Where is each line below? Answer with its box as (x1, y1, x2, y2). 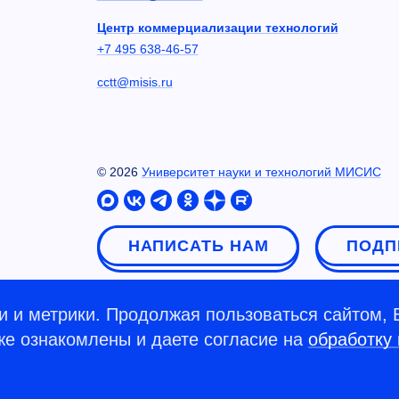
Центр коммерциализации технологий (96, 20, 338, 35)
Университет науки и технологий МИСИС (141, 164, 381, 179)
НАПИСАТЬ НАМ (127, 237, 269, 256)
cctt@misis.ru (96, 74, 173, 89)
